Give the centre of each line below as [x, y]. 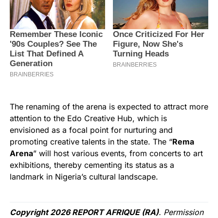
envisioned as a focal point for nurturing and [91, 130]
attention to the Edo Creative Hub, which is [88, 118]
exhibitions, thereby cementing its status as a [92, 165]
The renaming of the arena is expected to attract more [109, 107]
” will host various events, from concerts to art [118, 154]
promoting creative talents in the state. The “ [91, 142]
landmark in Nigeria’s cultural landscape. [84, 177]
